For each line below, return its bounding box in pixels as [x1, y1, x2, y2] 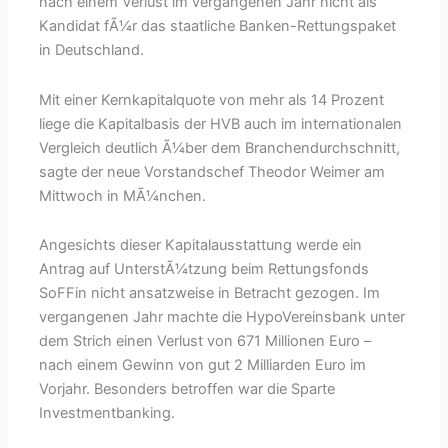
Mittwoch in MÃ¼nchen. [39, 186, 207, 205]
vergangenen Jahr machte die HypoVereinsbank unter [39, 308, 406, 327]
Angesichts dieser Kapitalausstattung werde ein [39, 236, 363, 255]
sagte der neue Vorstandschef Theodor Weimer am [39, 162, 386, 181]
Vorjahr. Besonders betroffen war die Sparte [39, 380, 336, 399]
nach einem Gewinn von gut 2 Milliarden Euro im [39, 356, 367, 375]
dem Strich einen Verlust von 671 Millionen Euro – [39, 332, 372, 351]
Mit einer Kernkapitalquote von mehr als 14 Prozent [39, 90, 385, 109]
